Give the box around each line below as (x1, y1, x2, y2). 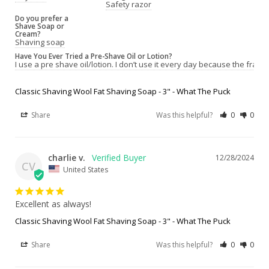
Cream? (15, 28, 41, 38)
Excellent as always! (15, 198, 91, 210)
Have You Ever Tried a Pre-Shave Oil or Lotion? (15, 50, 172, 61)
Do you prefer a (15, 13, 68, 23)
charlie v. (48, 151, 85, 163)
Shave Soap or (15, 20, 64, 31)
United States (63, 164, 108, 175)
